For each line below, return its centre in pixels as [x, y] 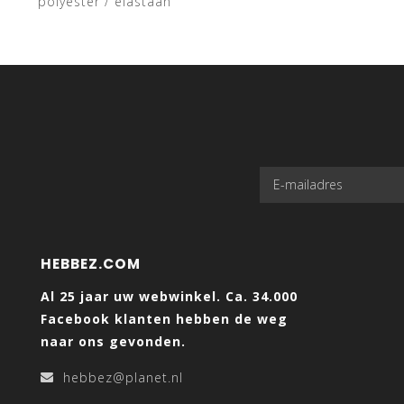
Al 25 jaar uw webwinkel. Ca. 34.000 [169, 296]
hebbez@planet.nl [123, 377]
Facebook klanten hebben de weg [164, 318]
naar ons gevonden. [113, 341]
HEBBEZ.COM [91, 263]
